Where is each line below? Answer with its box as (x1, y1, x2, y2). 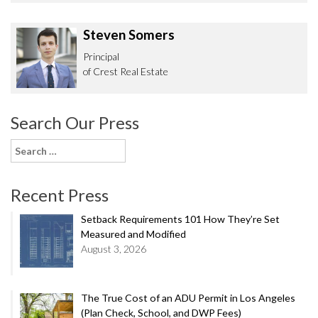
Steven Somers (82, 26, 175, 43)
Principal (82, 50, 119, 63)
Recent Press (11, 185, 109, 206)
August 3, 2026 (80, 243, 146, 256)
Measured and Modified (80, 228, 186, 241)
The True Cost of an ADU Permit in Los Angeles (80, 292, 295, 305)
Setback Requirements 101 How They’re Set (80, 213, 280, 226)
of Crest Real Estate (82, 65, 168, 78)
